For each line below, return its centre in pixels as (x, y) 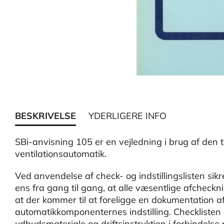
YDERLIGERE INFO (127, 116)
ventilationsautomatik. (61, 154)
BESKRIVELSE (45, 116)
